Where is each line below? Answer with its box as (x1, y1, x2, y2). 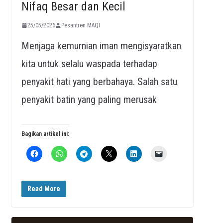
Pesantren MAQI (61, 21, 100, 29)
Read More (27, 184, 60, 193)
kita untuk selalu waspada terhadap (21, 57, 157, 70)
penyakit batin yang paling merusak (21, 93, 157, 106)
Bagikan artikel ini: (21, 130, 69, 137)
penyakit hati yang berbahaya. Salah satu (21, 75, 177, 88)
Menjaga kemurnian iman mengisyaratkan (21, 39, 181, 52)
